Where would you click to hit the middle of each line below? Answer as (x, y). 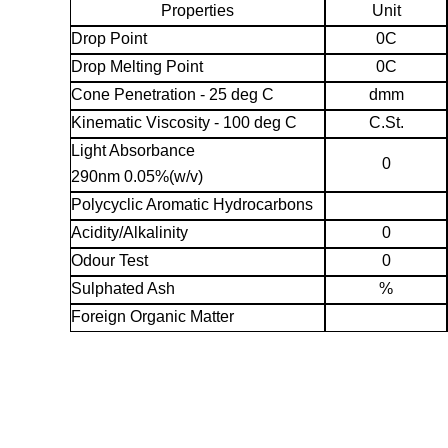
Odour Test (109, 261)
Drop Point (109, 39)
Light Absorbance (133, 151)
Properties (197, 11)
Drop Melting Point (137, 67)
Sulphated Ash (123, 289)
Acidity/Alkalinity (129, 233)
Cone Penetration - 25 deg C (172, 95)
